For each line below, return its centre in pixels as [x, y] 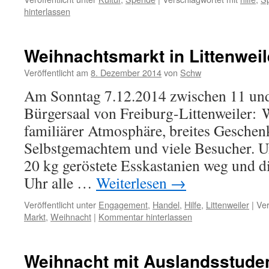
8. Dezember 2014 [126, 72]
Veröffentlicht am [56, 72]
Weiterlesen [133, 183]
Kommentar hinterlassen [145, 216]
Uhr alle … [60, 183]
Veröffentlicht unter [60, 204]
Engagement [123, 204]
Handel [166, 204]
